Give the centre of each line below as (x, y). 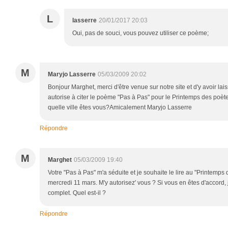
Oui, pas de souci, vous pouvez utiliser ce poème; (140, 33)
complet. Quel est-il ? (77, 193)
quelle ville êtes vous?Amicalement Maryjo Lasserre (120, 107)
